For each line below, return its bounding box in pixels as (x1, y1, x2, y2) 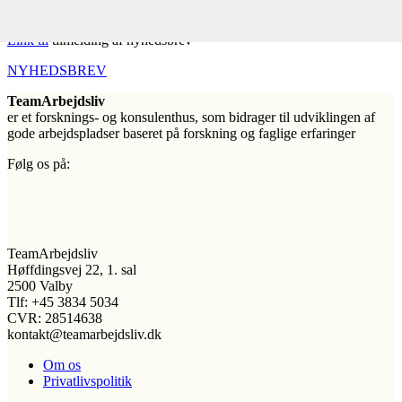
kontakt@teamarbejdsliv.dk (7, 327, 162, 343)
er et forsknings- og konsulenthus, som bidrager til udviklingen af (7, 109, 375, 126)
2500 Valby (7, 278, 73, 294)
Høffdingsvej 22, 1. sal (7, 262, 136, 278)
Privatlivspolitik (43, 373, 132, 389)
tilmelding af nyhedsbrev (48, 32, 192, 48)
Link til (7, 32, 48, 48)
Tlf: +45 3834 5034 (7, 294, 118, 310)
